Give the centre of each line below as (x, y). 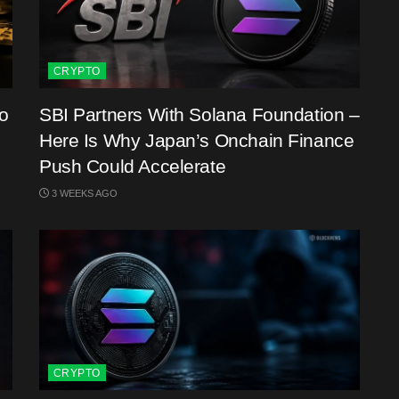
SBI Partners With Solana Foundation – (199, 114)
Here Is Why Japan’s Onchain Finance (197, 140)
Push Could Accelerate (133, 166)
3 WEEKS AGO (83, 193)
